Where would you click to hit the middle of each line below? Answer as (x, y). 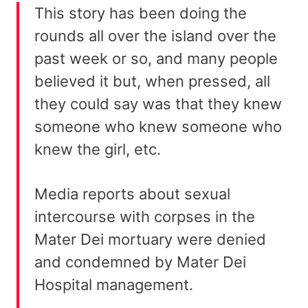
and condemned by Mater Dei (140, 262)
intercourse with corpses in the (145, 217)
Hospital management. (114, 285)
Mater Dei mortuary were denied (150, 240)
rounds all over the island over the (155, 36)
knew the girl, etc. (98, 150)
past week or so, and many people (156, 59)
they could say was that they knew (158, 104)
